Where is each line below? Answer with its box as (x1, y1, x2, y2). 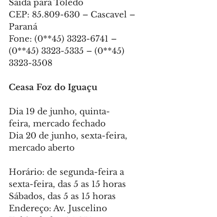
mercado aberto (9, 143, 75, 154)
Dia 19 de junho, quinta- (9, 107, 110, 117)
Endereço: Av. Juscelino (9, 203, 109, 214)
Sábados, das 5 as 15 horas (9, 191, 116, 202)
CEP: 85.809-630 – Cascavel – (9, 10, 138, 20)
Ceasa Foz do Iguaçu (9, 82, 97, 93)
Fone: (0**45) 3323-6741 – (9, 34, 119, 45)
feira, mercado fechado (9, 119, 106, 129)
